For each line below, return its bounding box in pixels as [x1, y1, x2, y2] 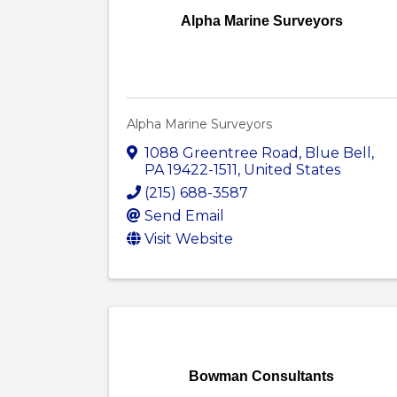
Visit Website [144, 230, 233, 248]
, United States [237, 161, 340, 179]
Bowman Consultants [189, 369, 335, 385]
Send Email [144, 207, 224, 225]
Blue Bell [305, 144, 371, 162]
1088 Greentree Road [144, 144, 299, 162]
